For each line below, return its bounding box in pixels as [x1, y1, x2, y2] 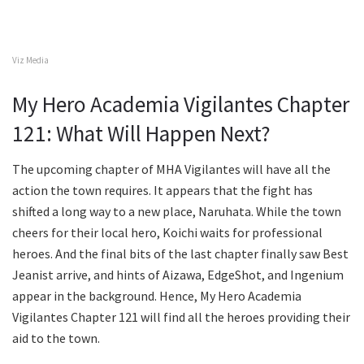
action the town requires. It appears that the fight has [12, 182, 313, 199]
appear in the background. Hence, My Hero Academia [12, 288, 301, 305]
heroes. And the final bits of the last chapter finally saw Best [12, 245, 349, 262]
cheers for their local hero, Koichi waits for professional [12, 224, 323, 241]
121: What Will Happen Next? [12, 119, 271, 147]
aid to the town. [12, 330, 100, 347]
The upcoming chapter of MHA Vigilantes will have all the [12, 161, 331, 178]
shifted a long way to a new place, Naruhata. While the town [12, 203, 341, 220]
